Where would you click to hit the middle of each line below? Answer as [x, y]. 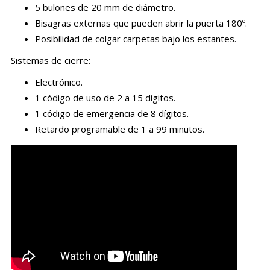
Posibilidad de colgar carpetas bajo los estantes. [135, 38]
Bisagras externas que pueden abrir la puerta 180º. [141, 23]
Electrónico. [58, 82]
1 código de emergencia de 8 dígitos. [111, 113]
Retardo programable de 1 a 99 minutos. [119, 129]
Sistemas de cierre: [50, 60]
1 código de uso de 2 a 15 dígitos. [105, 97]
